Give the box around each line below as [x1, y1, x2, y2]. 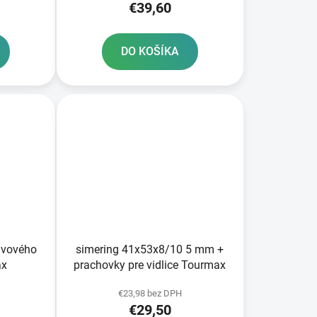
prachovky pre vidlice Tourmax [74, 258, 226, 272]
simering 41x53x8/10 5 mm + [76, 243, 224, 257]
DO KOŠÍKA [120, 44, 179, 58]
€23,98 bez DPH [117, 288, 182, 299]
